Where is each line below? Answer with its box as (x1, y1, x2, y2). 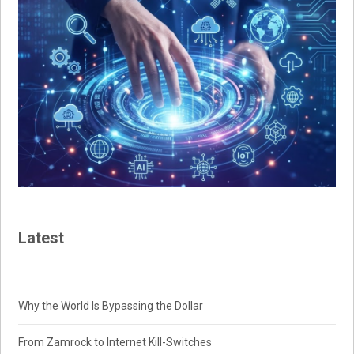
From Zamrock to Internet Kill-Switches (18, 336, 213, 349)
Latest (18, 228, 65, 248)
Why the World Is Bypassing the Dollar (18, 299, 204, 313)
